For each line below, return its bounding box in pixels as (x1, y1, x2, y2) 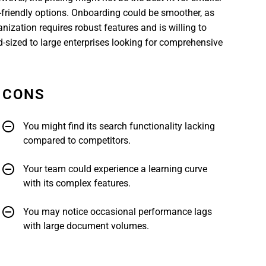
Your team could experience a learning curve (23, 164, 207, 175)
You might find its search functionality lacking (23, 121, 215, 132)
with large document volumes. (23, 221, 149, 232)
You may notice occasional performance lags (23, 207, 212, 217)
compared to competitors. (23, 135, 131, 146)
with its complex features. (23, 178, 131, 189)
